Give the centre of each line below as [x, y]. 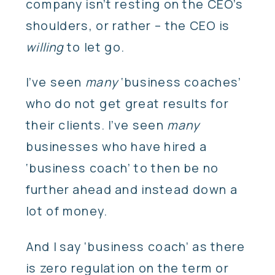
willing [45, 47]
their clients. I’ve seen [97, 125]
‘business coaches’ [180, 82]
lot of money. [68, 211]
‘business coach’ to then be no [122, 168]
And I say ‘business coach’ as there [136, 246]
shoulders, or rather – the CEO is [128, 25]
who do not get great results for [127, 103]
